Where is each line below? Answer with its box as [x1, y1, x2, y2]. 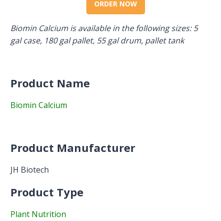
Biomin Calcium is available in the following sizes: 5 [10, 22, 198, 34]
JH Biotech [10, 164, 49, 175]
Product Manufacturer [10, 140, 136, 155]
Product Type [10, 184, 84, 199]
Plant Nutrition [10, 208, 67, 220]
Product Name [10, 75, 90, 90]
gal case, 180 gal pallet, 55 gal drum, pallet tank [10, 35, 184, 46]
